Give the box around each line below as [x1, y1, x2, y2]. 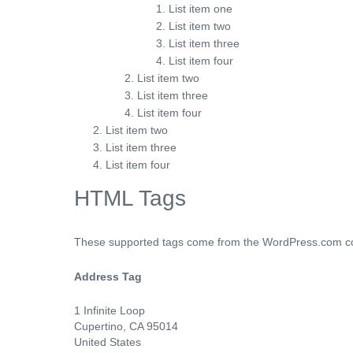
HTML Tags [74, 186, 186, 210]
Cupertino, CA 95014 [74, 320, 178, 333]
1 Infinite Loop [74, 304, 145, 317]
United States [74, 336, 141, 348]
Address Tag [74, 270, 142, 283]
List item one [169, 2, 232, 15]
